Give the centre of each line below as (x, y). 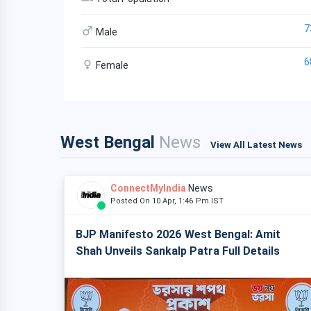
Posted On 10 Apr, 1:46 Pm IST (170, 201)
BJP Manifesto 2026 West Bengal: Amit (178, 234)
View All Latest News (256, 145)
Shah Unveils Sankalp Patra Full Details (178, 251)
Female (111, 65)
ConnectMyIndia (148, 188)
